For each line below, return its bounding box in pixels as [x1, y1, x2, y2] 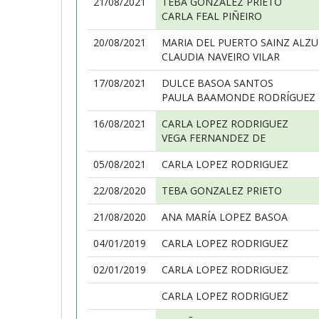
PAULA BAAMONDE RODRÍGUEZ [162, 90, 315, 104]
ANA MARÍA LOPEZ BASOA [162, 210, 288, 224]
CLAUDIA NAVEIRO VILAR [162, 50, 280, 63]
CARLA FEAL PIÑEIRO [162, 9, 262, 23]
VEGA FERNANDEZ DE [162, 131, 266, 145]
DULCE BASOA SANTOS [162, 76, 273, 90]
